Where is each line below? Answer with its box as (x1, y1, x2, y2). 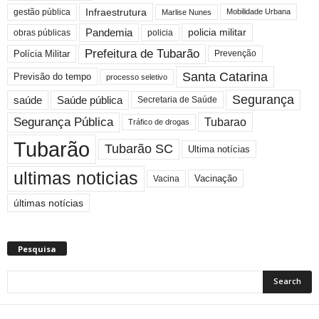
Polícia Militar (14, 48, 70, 60)
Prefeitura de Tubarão (85, 46, 199, 61)
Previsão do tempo (14, 71, 91, 83)
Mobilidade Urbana (226, 7, 291, 16)
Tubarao (204, 116, 246, 129)
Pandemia (85, 26, 132, 38)
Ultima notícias (188, 143, 250, 155)
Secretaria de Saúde (137, 95, 217, 105)
